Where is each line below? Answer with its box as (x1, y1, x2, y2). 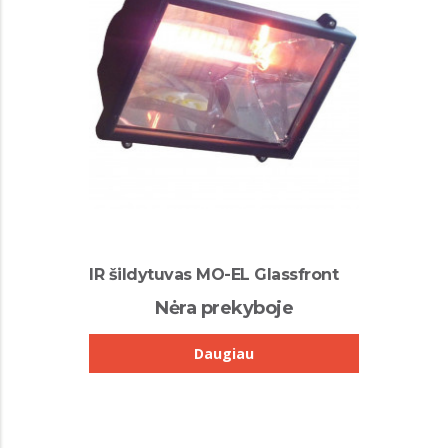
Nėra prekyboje (155, 297, 293, 319)
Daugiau (194, 343, 254, 363)
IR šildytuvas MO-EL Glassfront (89, 265, 338, 284)
